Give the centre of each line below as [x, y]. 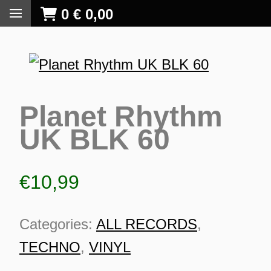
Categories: [58, 224]
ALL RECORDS [147, 224]
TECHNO [50, 247]
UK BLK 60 [95, 139]
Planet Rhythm [121, 116]
